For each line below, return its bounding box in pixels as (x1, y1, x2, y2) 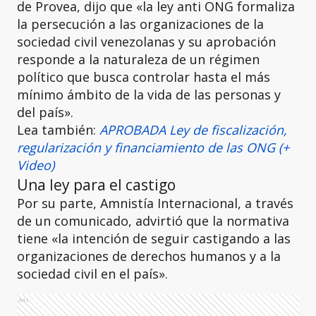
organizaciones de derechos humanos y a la (17, 248, 281, 265)
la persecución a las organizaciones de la (17, 16, 264, 32)
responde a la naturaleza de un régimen (17, 51, 260, 68)
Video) (17, 157, 54, 174)
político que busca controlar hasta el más (17, 68, 270, 85)
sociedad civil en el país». (17, 265, 168, 282)
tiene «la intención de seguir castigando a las (17, 230, 291, 247)
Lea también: (17, 121, 99, 138)
